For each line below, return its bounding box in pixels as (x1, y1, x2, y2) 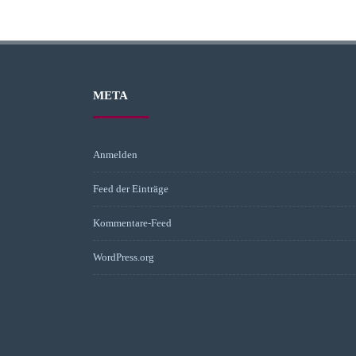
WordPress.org (93, 251, 154, 263)
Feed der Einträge (93, 183, 168, 195)
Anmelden (93, 149, 137, 161)
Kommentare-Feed (93, 217, 172, 229)
